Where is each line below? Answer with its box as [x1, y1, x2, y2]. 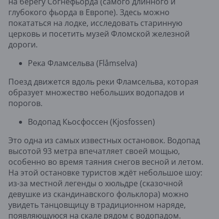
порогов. [8, 97, 43, 109]
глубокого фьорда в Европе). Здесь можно [8, 6, 170, 18]
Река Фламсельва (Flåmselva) [28, 57, 137, 68]
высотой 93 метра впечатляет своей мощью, [8, 145, 180, 156]
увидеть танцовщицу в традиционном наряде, [8, 199, 186, 210]
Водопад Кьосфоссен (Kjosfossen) [28, 116, 155, 127]
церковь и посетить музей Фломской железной [8, 28, 190, 39]
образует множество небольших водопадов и [8, 87, 184, 98]
